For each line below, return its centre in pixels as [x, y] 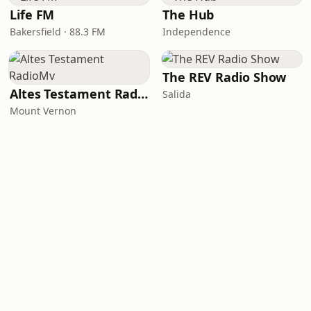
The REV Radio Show [225, 77]
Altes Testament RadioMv [143, 94]
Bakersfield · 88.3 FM [58, 32]
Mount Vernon [43, 111]
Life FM [32, 15]
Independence [196, 32]
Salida [177, 94]
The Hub [188, 15]
